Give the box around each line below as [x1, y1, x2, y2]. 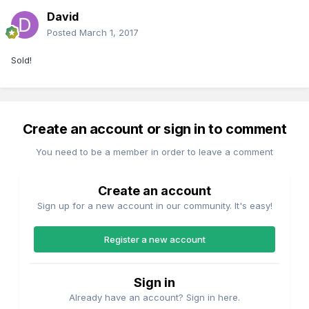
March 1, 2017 [79, 27, 139, 39]
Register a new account [103, 234, 206, 246]
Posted [47, 27, 79, 39]
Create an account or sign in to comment [22, 121, 287, 138]
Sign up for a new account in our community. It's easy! [37, 200, 272, 212]
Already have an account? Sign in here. [69, 292, 240, 303]
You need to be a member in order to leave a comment [36, 146, 273, 158]
